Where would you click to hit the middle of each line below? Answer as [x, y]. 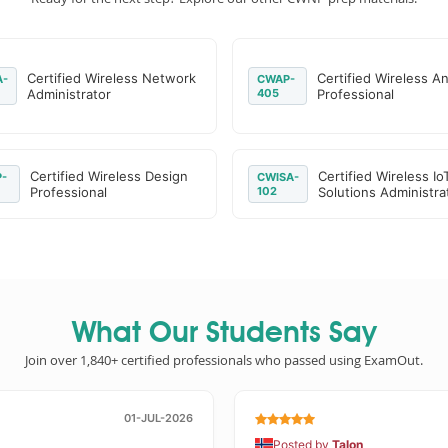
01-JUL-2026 [158, 418]
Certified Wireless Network [112, 78]
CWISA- [277, 177]
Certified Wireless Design [109, 176]
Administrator [69, 94]
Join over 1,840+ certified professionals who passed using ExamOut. [224, 360]
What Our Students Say [224, 334]
